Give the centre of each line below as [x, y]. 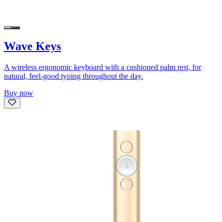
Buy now [19, 93]
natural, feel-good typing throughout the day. [74, 76]
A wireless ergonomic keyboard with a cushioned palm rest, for [103, 67]
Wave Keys [32, 46]
